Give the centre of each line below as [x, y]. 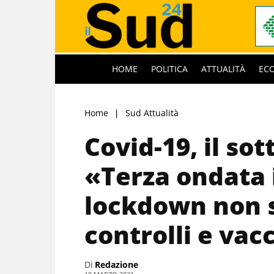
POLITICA [169, 68]
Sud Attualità [152, 113]
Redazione [117, 264]
